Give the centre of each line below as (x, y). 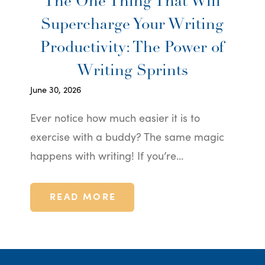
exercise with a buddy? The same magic (127, 136)
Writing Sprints (132, 71)
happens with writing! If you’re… (106, 155)
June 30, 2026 (55, 89)
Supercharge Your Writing (132, 25)
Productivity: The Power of (132, 48)
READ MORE (83, 195)
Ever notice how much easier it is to (115, 117)
